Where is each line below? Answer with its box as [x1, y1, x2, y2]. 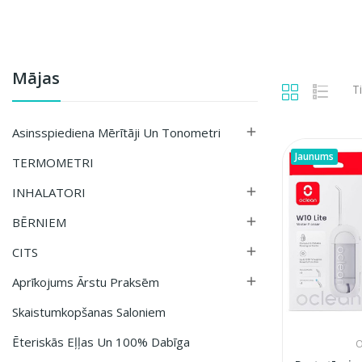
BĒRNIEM [12, 213, 66, 230]
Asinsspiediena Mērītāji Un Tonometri [12, 124, 221, 141]
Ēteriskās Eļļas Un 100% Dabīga [12, 333, 190, 350]
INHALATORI [12, 183, 86, 200]
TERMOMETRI [12, 154, 94, 170]
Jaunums [294, 149, 334, 163]
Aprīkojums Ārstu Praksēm [12, 273, 159, 290]
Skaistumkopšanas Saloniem [12, 303, 166, 320]
